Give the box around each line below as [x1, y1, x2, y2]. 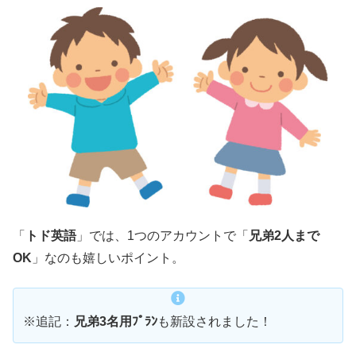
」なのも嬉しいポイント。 [32, 251, 184, 265]
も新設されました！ [157, 314, 272, 328]
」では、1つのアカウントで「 [76, 229, 249, 243]
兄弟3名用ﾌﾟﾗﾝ [74, 314, 157, 328]
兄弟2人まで [249, 229, 319, 243]
